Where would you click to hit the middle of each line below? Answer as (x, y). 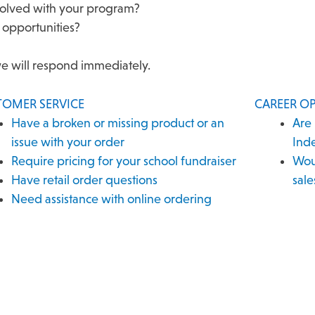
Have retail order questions (84, 180)
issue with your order (67, 142)
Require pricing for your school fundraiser (123, 161)
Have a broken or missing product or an (117, 123)
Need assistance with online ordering (111, 199)
